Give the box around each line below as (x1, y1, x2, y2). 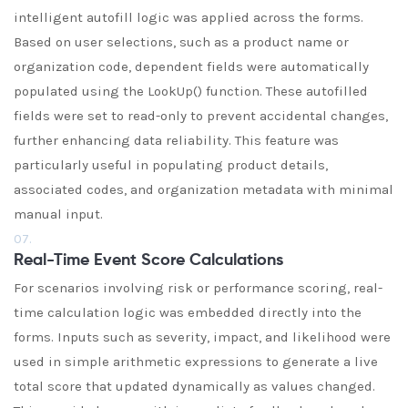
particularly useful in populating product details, (14, 157, 328, 173)
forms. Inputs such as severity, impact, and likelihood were (14, 329, 391, 345)
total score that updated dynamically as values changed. (14, 378, 375, 394)
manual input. (14, 206, 103, 222)
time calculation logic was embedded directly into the (14, 304, 362, 321)
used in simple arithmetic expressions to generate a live (14, 353, 378, 370)
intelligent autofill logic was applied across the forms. (14, 9, 363, 25)
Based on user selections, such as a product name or (14, 34, 349, 50)
